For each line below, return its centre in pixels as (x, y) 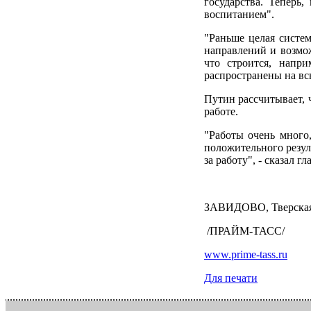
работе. (221, 111)
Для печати (231, 278)
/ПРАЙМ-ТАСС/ (244, 230)
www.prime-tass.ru (246, 254)
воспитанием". (239, 14)
